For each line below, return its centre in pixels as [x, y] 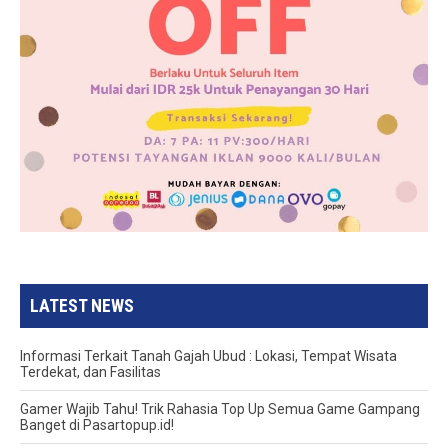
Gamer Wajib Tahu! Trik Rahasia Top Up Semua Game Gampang [220, 408]
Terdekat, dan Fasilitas [91, 371]
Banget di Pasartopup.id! [97, 424]
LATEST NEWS [82, 305]
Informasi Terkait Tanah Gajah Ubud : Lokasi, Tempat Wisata [209, 355]
